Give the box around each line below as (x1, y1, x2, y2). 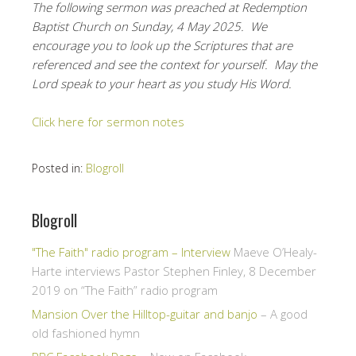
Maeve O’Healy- (230, 243, 317, 260)
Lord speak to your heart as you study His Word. (32, 75, 292, 91)
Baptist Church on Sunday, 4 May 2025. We (32, 17, 267, 34)
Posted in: (32, 160, 86, 176)
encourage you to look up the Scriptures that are (32, 37, 292, 53)
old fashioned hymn (32, 324, 140, 341)
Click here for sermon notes (32, 113, 184, 130)
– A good (257, 305, 308, 322)
